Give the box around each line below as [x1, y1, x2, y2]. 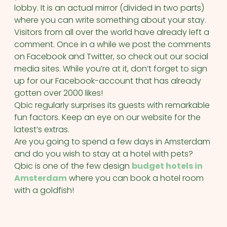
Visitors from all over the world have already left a [14, 26, 209, 38]
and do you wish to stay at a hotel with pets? [14, 148, 193, 160]
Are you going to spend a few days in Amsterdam [14, 136, 210, 147]
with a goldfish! [14, 184, 74, 196]
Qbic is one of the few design [14, 160, 132, 172]
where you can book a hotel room [67, 172, 204, 184]
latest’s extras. [14, 124, 69, 135]
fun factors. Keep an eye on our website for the [14, 111, 201, 123]
